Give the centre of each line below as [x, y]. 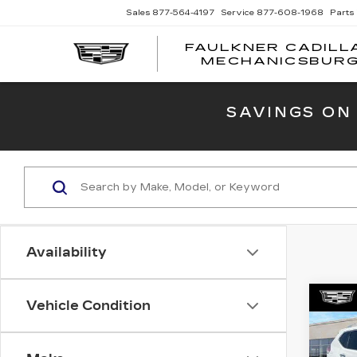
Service [238, 13]
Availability [67, 252]
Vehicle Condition [88, 306]
